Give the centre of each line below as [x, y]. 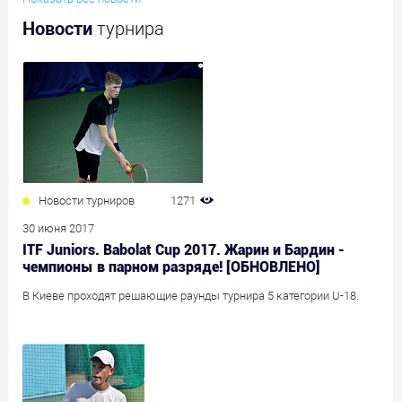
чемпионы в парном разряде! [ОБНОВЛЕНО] [171, 267]
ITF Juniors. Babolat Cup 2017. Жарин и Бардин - [184, 250]
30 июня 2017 [58, 228]
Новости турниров [87, 201]
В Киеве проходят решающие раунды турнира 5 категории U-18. [191, 296]
